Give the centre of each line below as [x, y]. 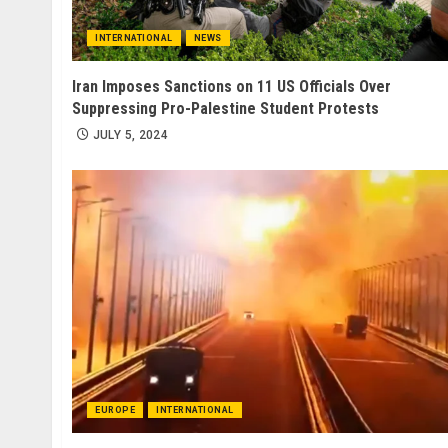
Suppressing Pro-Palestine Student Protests [225, 109]
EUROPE [115, 410]
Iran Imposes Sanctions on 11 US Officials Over [231, 87]
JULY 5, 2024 [130, 135]
